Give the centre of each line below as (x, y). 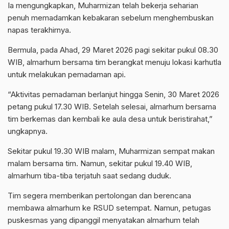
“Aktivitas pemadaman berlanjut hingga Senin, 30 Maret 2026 (113, 95)
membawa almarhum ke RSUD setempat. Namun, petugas (109, 208)
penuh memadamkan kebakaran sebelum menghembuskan (111, 18)
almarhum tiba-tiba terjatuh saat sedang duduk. (89, 176)
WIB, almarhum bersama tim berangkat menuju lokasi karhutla (114, 62)
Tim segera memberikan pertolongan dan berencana (99, 196)
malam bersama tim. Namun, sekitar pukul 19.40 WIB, (100, 164)
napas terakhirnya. (39, 30)
